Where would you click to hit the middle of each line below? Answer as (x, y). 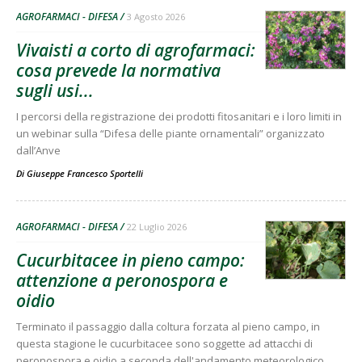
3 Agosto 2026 (156, 16)
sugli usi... (55, 90)
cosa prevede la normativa (118, 70)
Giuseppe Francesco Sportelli (85, 173)
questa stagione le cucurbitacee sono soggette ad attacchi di (164, 343)
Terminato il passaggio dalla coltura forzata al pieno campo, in (168, 326)
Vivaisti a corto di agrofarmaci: (136, 50)
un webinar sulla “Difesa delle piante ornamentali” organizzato (170, 133)
